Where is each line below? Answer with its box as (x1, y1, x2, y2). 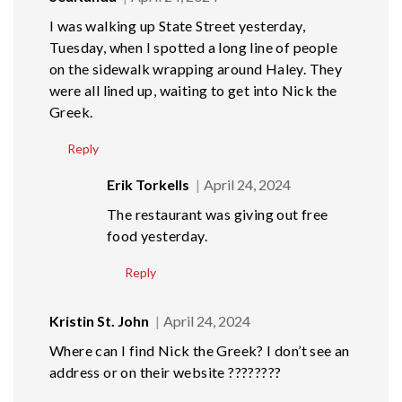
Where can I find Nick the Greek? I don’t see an (49, 342, 350, 360)
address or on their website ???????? (49, 363, 282, 381)
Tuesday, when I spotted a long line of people (49, 39, 337, 57)
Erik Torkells (107, 176, 189, 194)
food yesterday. (107, 227, 208, 245)
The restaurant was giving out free (107, 205, 328, 223)
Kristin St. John (49, 312, 149, 330)
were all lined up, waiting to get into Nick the (49, 82, 337, 100)
